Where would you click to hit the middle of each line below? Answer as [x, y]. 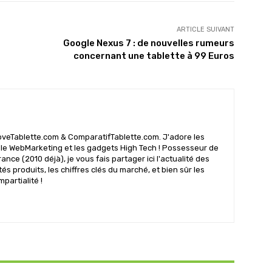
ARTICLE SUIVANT [205, 29]
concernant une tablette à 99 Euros [154, 56]
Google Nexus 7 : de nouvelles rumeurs [148, 43]
